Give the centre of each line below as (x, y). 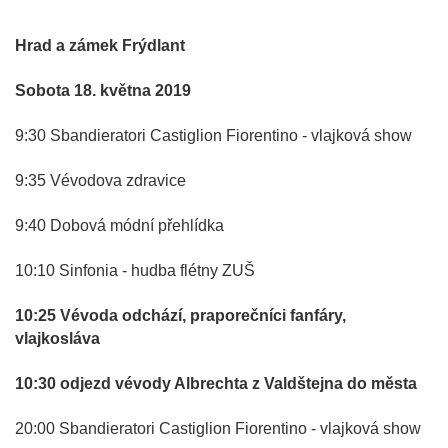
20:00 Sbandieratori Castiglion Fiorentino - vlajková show (218, 428)
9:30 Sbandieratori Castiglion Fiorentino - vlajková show (213, 135)
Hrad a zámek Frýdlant (100, 45)
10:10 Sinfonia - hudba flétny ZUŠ (135, 270)
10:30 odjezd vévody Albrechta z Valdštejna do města (216, 383)
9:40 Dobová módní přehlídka (119, 225)
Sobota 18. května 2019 (103, 90)
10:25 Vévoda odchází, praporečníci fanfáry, (180, 315)
